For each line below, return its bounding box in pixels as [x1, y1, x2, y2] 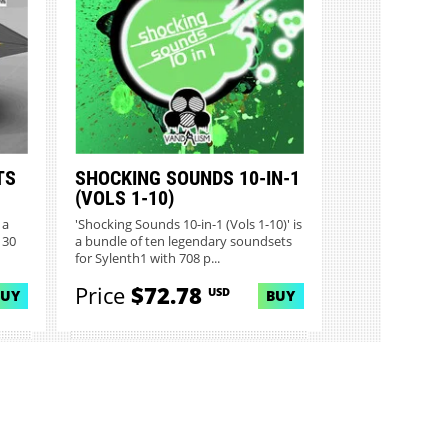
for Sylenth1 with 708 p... [75, 249, 221, 267]
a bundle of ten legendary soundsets [75, 232, 293, 250]
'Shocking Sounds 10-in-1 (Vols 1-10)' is [75, 215, 303, 233]
